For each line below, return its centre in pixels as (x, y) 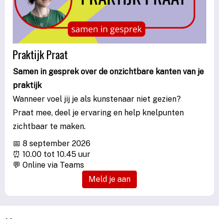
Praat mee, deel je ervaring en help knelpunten (98, 112)
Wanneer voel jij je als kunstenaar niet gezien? (97, 99)
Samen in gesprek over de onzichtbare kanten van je (108, 71)
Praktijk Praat (40, 54)
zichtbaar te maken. (49, 126)
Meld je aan (109, 179)
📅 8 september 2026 (52, 143)
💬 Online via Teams (48, 165)
